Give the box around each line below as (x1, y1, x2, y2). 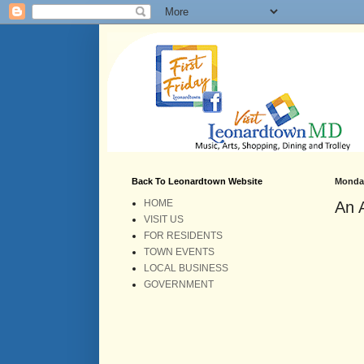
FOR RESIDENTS (144, 230, 223, 241)
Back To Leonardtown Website (132, 176, 262, 186)
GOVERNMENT (144, 279, 214, 290)
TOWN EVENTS (144, 246, 214, 258)
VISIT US (144, 214, 184, 225)
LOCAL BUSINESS (144, 262, 228, 274)
